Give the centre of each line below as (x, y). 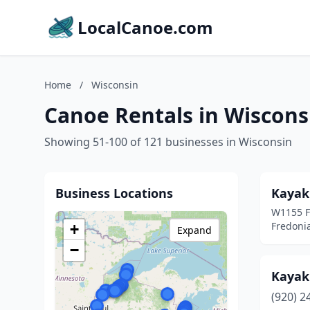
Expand (194, 230)
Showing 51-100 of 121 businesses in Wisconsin (168, 142)
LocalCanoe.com (145, 27)
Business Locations (114, 193)
